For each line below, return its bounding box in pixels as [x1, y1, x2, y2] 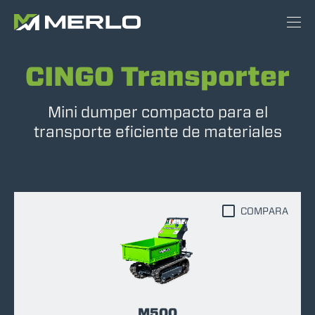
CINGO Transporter [25, 60, 290, 93]
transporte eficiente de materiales [33, 122, 282, 141]
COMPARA [240, 205, 288, 217]
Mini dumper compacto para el [47, 102, 268, 122]
